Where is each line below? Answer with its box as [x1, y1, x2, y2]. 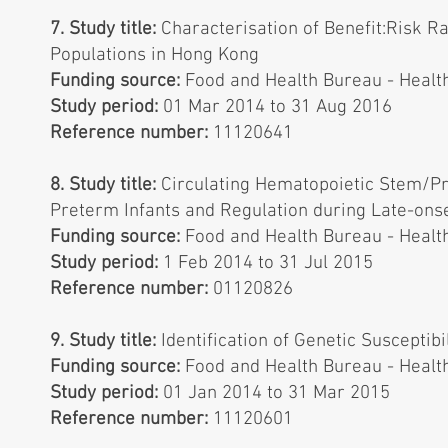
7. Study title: [50, 18, 156, 41]
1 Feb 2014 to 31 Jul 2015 [163, 252, 373, 275]
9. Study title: [50, 330, 156, 353]
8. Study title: [50, 174, 156, 197]
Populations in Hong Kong [50, 44, 259, 67]
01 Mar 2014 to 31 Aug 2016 [163, 96, 392, 119]
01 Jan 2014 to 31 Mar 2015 [163, 382, 390, 405]
